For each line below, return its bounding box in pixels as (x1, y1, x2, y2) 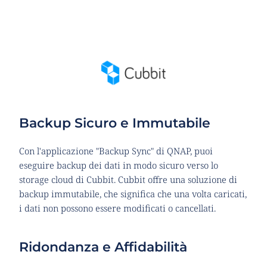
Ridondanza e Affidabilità (18, 238, 187, 255)
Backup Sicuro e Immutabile (18, 114, 210, 131)
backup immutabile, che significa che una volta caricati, (18, 187, 247, 200)
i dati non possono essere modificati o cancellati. (18, 201, 216, 214)
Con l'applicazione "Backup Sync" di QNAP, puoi (18, 144, 213, 157)
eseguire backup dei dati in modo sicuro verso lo (18, 159, 218, 171)
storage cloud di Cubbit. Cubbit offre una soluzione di (18, 173, 237, 185)
